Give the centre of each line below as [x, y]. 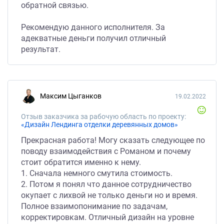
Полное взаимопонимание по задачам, [94, 206]
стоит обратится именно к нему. [81, 162]
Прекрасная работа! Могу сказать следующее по [113, 140]
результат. [41, 49]
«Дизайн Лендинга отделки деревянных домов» [99, 124]
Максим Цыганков [74, 96]
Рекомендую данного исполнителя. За [93, 27]
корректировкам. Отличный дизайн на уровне [107, 217]
